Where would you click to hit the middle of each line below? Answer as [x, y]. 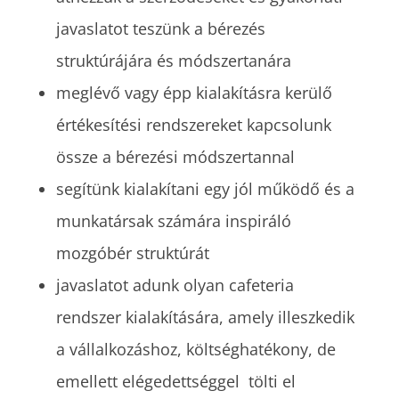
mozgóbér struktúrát [132, 253]
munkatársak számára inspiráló [173, 221]
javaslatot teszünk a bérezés [160, 29]
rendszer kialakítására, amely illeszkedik [205, 318]
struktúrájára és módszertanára [173, 61]
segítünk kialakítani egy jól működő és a [205, 189]
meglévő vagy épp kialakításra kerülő [194, 93]
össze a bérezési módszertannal [175, 157]
